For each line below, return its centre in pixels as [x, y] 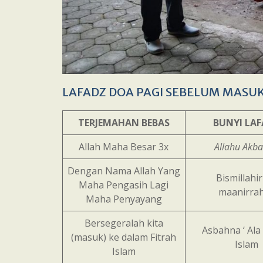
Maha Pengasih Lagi [124, 185]
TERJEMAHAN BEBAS [124, 123]
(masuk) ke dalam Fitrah [124, 237]
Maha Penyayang [124, 199]
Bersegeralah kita [124, 223]
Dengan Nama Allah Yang [124, 171]
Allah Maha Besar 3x [124, 147]
